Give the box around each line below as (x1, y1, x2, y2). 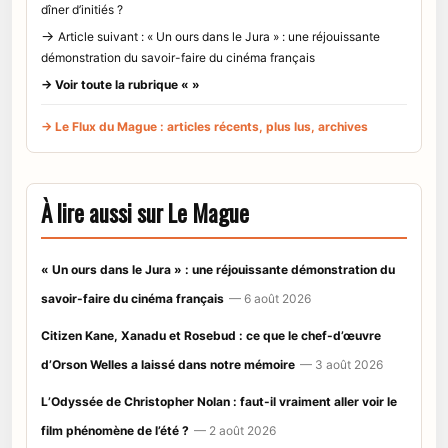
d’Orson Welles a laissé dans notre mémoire (41, 357, 295, 373)
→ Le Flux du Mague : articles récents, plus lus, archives (41, 119, 368, 135)
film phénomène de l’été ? (41, 423, 189, 439)
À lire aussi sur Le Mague (41, 196, 249, 231)
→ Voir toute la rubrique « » (41, 77, 200, 93)
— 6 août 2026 (229, 291, 311, 307)
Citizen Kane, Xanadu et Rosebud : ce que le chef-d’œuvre (41, 328, 381, 344)
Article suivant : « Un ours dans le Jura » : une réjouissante (58, 29, 380, 45)
